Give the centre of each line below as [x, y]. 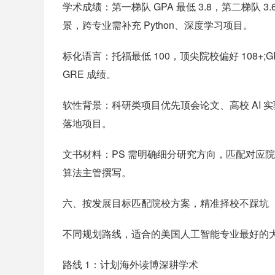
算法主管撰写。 [97, 172]
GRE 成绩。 [89, 74]
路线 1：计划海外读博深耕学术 [130, 264]
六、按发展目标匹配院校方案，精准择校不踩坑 [166, 203]
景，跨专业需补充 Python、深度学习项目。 [158, 25]
